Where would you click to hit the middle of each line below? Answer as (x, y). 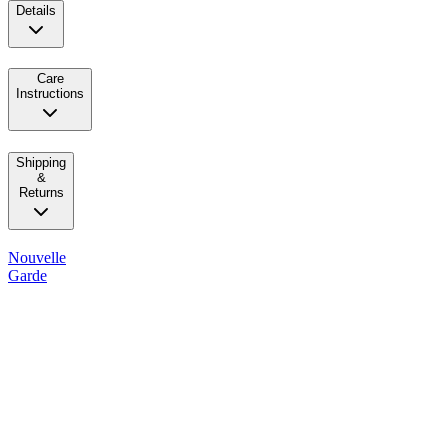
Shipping (41, 162)
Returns (41, 192)
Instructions (50, 94)
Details (36, 10)
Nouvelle (37, 257)
